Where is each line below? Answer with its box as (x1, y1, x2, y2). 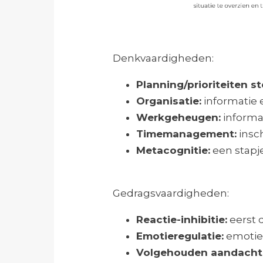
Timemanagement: (136, 128, 237, 140)
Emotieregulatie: (136, 230, 224, 242)
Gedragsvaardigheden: (113, 187, 229, 200)
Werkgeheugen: (136, 112, 221, 124)
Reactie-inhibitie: (136, 214, 227, 226)
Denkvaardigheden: (113, 52, 214, 65)
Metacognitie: (136, 144, 210, 157)
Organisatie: (136, 95, 201, 107)
